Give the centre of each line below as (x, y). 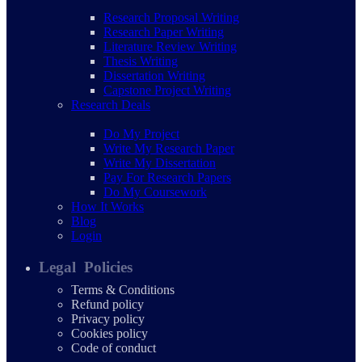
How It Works (107, 206)
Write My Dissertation (160, 162)
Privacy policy (108, 318)
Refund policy (107, 304)
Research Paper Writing (164, 32)
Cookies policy (109, 333)
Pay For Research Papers (167, 177)
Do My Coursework (155, 192)
